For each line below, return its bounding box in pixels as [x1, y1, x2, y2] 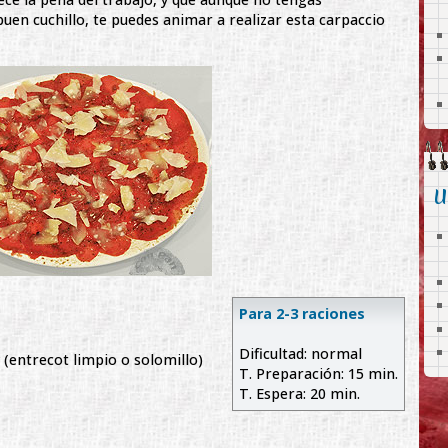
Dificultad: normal [239, 344, 362, 364]
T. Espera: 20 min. [239, 384, 360, 404]
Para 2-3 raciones [239, 304, 365, 324]
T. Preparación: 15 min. [239, 364, 398, 384]
